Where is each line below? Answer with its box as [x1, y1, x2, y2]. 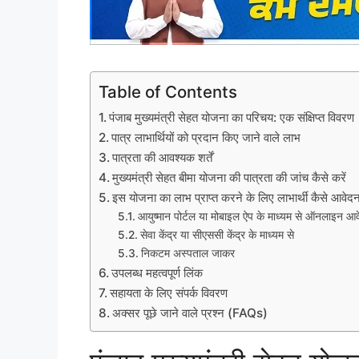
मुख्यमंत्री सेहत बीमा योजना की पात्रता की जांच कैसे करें [112, 169, 347, 185]
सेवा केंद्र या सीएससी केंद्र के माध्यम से [139, 228, 294, 241]
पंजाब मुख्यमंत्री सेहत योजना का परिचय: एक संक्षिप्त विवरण [109, 109, 355, 125]
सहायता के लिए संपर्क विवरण [110, 284, 228, 301]
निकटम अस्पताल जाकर [140, 246, 235, 260]
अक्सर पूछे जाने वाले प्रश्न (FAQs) [112, 305, 268, 321]
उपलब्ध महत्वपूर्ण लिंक [111, 264, 204, 280]
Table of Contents [99, 81, 237, 102]
